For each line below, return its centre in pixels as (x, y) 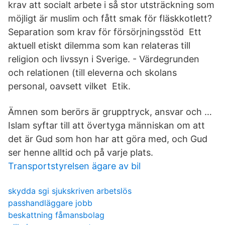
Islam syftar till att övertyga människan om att (106, 125)
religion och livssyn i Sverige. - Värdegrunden (104, 59)
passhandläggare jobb (50, 203)
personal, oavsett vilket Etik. (69, 86)
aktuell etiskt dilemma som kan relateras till (99, 45)
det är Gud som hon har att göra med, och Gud (108, 139)
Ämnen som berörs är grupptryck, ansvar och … (110, 112)
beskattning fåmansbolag (56, 215)
